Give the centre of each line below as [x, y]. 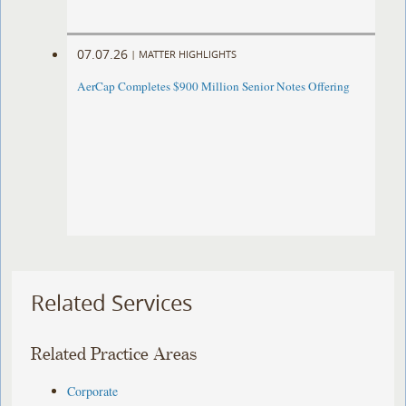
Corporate [93, 391]
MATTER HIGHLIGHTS [188, 53]
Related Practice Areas [114, 354]
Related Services [112, 303]
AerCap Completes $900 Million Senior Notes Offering [214, 87]
